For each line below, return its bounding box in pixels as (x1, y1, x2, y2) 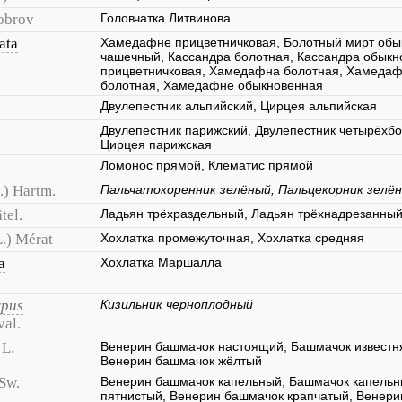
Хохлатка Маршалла (100, 255, 222, 269)
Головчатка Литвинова (100, 11, 231, 25)
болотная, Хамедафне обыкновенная (100, 78, 323, 92)
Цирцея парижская (100, 137, 212, 152)
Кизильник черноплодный (100, 297, 253, 311)
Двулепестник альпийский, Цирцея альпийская (100, 99, 377, 113)
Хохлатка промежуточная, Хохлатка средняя (100, 231, 364, 245)
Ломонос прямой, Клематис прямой (100, 158, 313, 172)
